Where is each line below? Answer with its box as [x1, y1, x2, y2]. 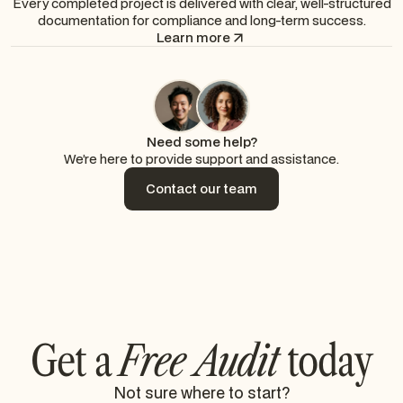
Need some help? [146, 133, 257, 151]
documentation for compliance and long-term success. [37, 12, 366, 30]
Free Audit [118, 335, 280, 388]
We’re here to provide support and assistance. [64, 150, 339, 168]
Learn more [157, 29, 230, 47]
